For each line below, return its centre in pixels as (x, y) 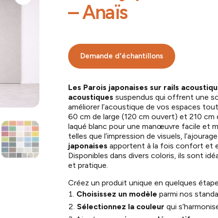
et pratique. (88, 165)
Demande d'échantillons (122, 56)
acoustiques (91, 97)
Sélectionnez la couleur (121, 207)
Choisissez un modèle (117, 194)
